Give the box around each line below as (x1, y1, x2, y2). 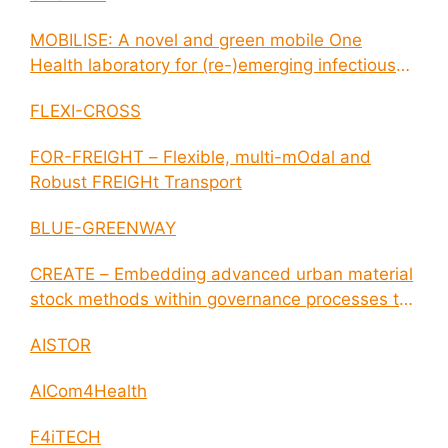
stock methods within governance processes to (30, 289, 409, 310)
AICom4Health (30, 381, 147, 402)
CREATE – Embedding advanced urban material (30, 264, 413, 285)
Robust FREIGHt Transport (30, 172, 242, 193)
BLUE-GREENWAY (30, 218, 176, 239)
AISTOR (30, 335, 91, 356)
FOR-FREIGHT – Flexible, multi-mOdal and (30, 147, 371, 168)
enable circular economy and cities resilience (30, 314, 390, 335)
